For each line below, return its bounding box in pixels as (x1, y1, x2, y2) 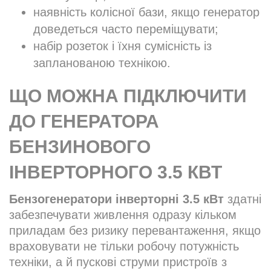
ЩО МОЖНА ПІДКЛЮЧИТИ (9, 86, 247, 106)
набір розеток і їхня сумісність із (33, 39, 212, 53)
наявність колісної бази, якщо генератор (33, 5, 260, 19)
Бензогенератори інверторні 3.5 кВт (9, 192, 224, 206)
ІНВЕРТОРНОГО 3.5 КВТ (9, 162, 222, 183)
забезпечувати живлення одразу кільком (9, 208, 237, 222)
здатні (224, 192, 261, 206)
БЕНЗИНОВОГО (9, 137, 151, 157)
